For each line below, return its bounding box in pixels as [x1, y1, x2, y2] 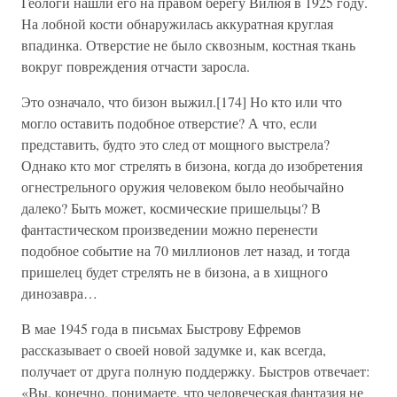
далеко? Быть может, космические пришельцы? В [21, 198, 321, 217]
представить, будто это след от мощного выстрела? [21, 135, 330, 153]
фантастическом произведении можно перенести [21, 220, 318, 238]
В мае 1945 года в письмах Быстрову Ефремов [21, 319, 301, 338]
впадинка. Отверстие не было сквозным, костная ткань [21, 35, 355, 54]
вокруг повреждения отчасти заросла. [21, 57, 250, 75]
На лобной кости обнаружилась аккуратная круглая [21, 14, 333, 33]
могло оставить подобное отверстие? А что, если [21, 113, 317, 132]
